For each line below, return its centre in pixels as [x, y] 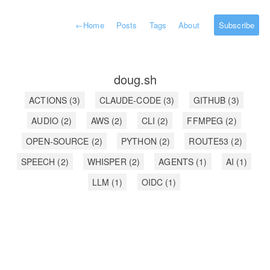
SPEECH [39, 162]
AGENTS [177, 162]
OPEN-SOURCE [59, 141]
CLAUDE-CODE [131, 100]
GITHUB [211, 100]
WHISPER [108, 162]
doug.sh [135, 79]
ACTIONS [49, 100]
